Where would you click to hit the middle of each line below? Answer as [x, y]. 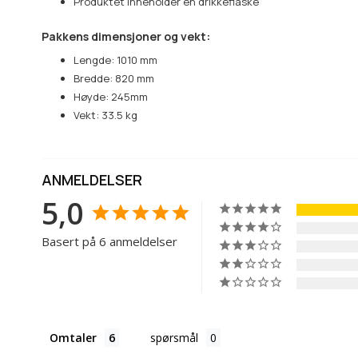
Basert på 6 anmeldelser [109, 242]
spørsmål [174, 338]
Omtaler [73, 338]
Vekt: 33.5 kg [105, 115]
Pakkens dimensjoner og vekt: [126, 37]
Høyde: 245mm [111, 97]
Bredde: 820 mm [114, 79]
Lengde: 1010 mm [115, 60]
